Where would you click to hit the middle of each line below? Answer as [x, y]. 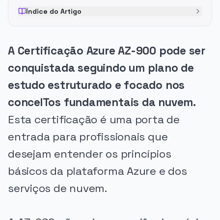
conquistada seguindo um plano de [101, 68]
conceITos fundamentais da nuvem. [102, 102]
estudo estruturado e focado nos [96, 85]
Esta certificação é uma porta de [94, 120]
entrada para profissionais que [88, 137]
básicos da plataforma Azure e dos [97, 171]
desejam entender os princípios [90, 154]
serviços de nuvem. [57, 188]
